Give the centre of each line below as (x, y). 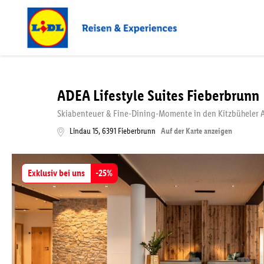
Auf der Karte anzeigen (197, 131)
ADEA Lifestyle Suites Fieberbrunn (158, 95)
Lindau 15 (84, 131)
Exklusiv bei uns (56, 173)
